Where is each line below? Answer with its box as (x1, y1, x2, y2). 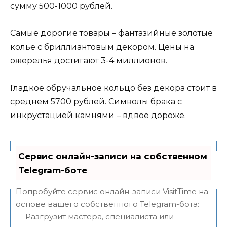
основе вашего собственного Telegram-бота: (16, 199, 199, 209)
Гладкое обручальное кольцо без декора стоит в (10, 83, 217, 93)
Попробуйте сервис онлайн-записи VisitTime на (16, 186, 208, 197)
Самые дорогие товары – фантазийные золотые (10, 28, 213, 38)
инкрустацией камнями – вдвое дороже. (10, 110, 186, 121)
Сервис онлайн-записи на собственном (18, 151, 207, 162)
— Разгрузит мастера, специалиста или (16, 212, 174, 222)
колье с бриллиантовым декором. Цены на (10, 42, 194, 52)
